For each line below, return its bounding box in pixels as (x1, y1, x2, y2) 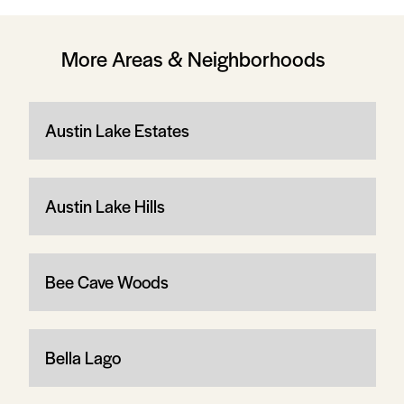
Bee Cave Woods (44, 269, 169, 294)
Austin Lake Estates (44, 117, 189, 142)
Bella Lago (44, 344, 121, 370)
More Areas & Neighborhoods (60, 43, 326, 73)
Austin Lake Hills (44, 193, 165, 218)
